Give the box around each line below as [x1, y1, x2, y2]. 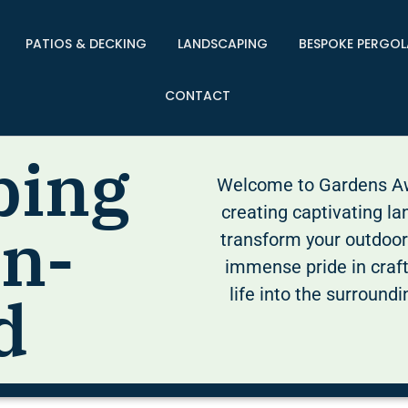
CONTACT [164, 87, 230, 105]
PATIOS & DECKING [25, 35, 147, 53]
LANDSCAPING [177, 35, 268, 53]
